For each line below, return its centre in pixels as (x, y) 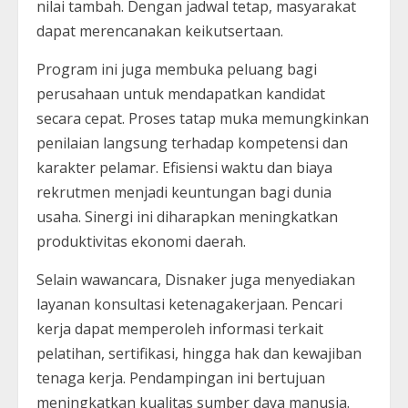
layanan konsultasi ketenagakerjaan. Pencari (189, 304)
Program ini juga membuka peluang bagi (177, 69)
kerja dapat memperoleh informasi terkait (180, 328)
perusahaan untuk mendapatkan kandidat (181, 93)
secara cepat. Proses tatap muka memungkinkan (203, 118)
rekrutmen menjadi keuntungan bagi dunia (184, 192)
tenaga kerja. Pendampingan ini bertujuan (181, 377)
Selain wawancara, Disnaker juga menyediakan (196, 279)
